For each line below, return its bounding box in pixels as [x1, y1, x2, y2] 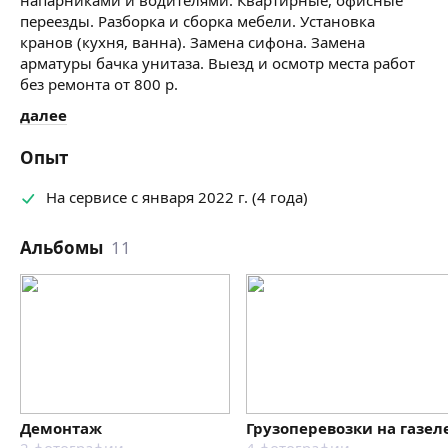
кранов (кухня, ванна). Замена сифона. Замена [20, 31, 365, 52]
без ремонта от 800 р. [20, 73, 178, 94]
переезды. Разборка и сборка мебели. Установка [20, 10, 375, 31]
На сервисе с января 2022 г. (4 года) [46, 186, 308, 207]
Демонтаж [20, 417, 102, 438]
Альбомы [20, 235, 103, 259]
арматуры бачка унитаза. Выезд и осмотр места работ [20, 52, 415, 73]
